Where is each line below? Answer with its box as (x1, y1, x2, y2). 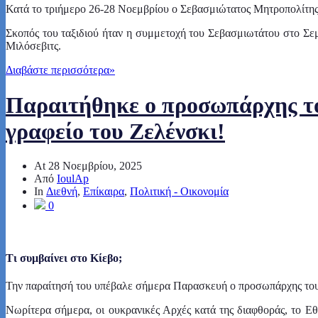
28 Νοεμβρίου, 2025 (48, 160, 142, 172)
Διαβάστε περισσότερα (6, 64, 109, 77)
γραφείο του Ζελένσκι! (6, 118, 225, 144)
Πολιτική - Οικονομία (130, 185, 229, 198)
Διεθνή (46, 185, 77, 198)
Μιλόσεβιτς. (6, 40, 61, 53)
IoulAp (57, 172, 89, 185)
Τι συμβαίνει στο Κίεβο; (6, 251, 122, 264)
